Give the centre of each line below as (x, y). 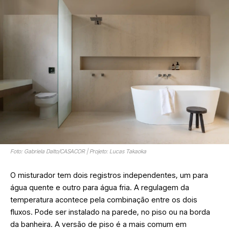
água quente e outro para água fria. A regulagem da (100, 188)
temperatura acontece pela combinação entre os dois (104, 200)
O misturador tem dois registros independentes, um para (109, 175)
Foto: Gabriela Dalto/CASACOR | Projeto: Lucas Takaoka (78, 152)
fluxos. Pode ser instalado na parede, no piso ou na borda (110, 212)
